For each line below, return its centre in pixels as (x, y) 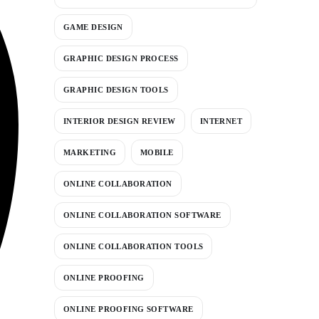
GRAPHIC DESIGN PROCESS (121, 58)
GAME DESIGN (93, 27)
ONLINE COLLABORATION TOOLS (134, 246)
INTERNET (221, 121)
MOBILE (157, 152)
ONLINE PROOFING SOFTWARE (129, 309)
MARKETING (90, 152)
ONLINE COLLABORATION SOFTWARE (142, 215)
